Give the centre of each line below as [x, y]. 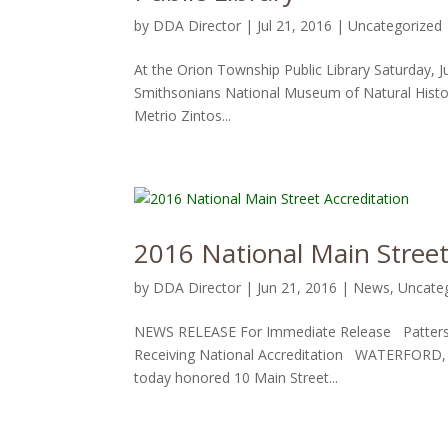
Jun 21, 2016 [297, 287]
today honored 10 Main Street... [236, 377]
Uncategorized [395, 25]
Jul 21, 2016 [295, 25]
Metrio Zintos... [183, 115]
